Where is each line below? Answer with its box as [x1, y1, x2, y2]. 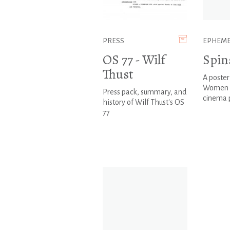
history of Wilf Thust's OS [102, 98, 184, 107]
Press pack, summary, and [102, 88, 186, 97]
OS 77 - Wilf [102, 51, 165, 69]
